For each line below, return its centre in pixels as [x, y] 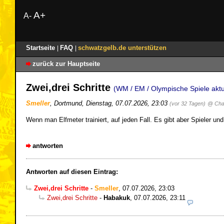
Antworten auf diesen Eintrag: [72, 171]
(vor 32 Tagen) [187, 103]
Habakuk [117, 197]
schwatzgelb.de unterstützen [122, 48]
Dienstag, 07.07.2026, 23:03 [128, 103]
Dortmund [68, 103]
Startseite [41, 48]
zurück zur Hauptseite [66, 64]
